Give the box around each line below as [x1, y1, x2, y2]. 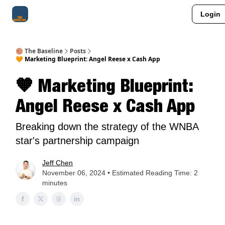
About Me [40, 12, 66, 19]
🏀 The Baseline [16, 47, 63, 55]
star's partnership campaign [16, 135, 139, 146]
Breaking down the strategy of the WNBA [16, 121, 198, 132]
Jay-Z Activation [74, 12, 117, 19]
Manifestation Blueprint [125, 12, 188, 19]
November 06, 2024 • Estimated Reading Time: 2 [42, 169, 198, 177]
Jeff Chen [42, 159, 73, 167]
